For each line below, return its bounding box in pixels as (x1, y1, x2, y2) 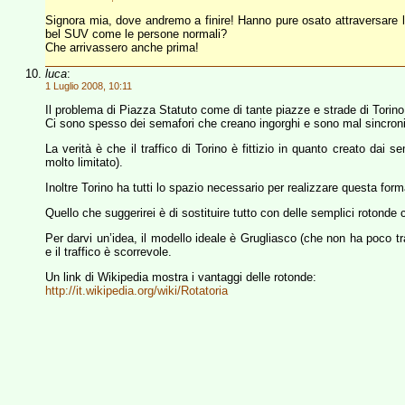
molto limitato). (45, 155, 123, 169)
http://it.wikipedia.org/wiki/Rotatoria (45, 284, 228, 297)
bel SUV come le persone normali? (45, 27, 227, 41)
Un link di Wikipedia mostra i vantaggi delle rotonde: (45, 270, 316, 284)
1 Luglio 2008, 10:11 (45, 80, 132, 91)
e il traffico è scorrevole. (45, 245, 172, 259)
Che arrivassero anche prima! (45, 41, 199, 54)
